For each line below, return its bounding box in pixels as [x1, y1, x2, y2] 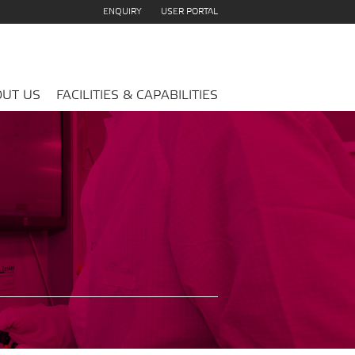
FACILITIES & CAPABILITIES [55, 88, 218, 103]
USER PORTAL [160, 6, 218, 17]
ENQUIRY [102, 6, 142, 17]
